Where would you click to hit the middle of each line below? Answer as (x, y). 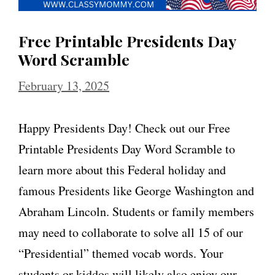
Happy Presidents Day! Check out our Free (124, 128)
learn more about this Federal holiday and (122, 169)
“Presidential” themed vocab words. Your (121, 253)
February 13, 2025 (64, 85)
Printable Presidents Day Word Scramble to (127, 149)
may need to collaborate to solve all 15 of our (131, 232)
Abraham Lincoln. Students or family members (136, 211)
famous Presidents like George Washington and (136, 190)
